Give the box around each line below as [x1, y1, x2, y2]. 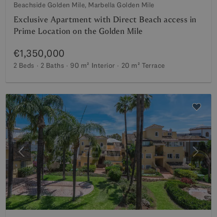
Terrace [142, 61, 165, 70]
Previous [20, 151, 50, 162]
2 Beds [14, 61, 34, 70]
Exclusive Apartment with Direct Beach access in [14, 15, 197, 25]
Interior [91, 61, 115, 70]
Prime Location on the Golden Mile [14, 26, 143, 36]
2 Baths [40, 61, 64, 70]
